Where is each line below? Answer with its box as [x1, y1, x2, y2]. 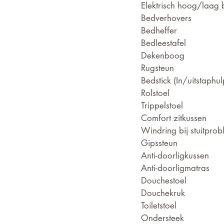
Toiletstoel [141, 200, 176, 211]
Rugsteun [141, 62, 174, 73]
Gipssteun [141, 137, 177, 148]
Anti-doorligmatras [141, 162, 209, 173]
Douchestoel [141, 175, 186, 186]
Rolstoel [141, 87, 169, 98]
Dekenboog [141, 50, 184, 61]
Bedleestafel [141, 37, 186, 48]
